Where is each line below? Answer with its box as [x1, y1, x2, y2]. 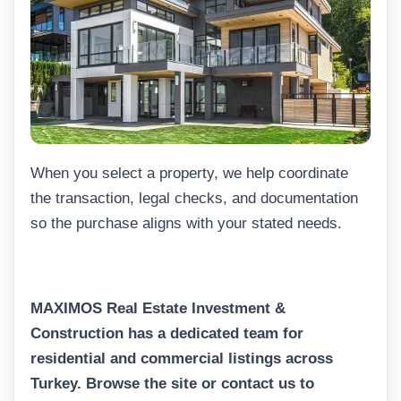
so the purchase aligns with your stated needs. [30, 215, 342, 233]
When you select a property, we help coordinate [30, 165, 348, 183]
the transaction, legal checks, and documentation [30, 190, 358, 208]
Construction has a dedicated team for [30, 325, 303, 343]
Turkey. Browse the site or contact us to [30, 375, 314, 393]
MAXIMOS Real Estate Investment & [30, 300, 286, 318]
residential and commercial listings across [30, 350, 333, 368]
